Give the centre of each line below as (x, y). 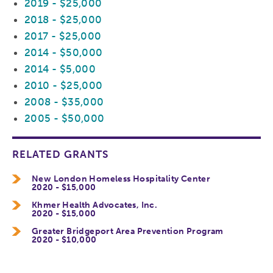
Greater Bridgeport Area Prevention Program (128, 231)
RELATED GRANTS (60, 154)
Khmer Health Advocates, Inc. (95, 205)
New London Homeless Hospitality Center (121, 179)
